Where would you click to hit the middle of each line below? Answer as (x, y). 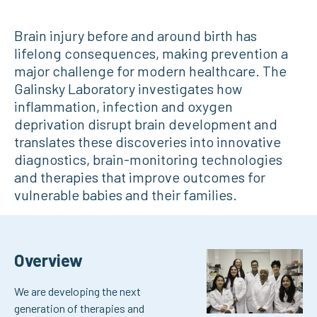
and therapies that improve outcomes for (140, 177)
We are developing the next (77, 291)
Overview (48, 260)
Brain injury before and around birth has (136, 35)
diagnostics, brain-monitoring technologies (148, 159)
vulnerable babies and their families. (126, 195)
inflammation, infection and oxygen (123, 106)
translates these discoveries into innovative (148, 142)
